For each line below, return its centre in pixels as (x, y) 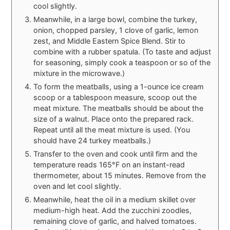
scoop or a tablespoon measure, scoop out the (115, 98)
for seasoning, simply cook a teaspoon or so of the (122, 63)
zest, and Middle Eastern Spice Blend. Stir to (110, 41)
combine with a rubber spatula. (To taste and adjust (122, 52)
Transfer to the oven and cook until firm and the (116, 154)
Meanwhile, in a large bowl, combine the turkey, (116, 20)
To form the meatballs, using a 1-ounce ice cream (119, 87)
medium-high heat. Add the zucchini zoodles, (113, 210)
